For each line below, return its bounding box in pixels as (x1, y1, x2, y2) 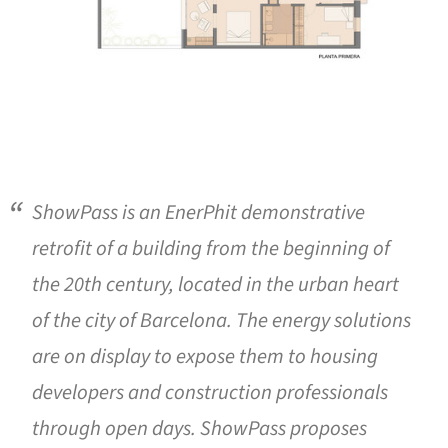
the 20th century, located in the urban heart (32, 269, 399, 299)
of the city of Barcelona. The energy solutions (32, 305, 411, 335)
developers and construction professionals (32, 377, 388, 407)
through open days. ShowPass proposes (32, 413, 367, 443)
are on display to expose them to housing (32, 341, 378, 371)
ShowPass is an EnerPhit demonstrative (32, 197, 365, 227)
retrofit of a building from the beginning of (32, 233, 390, 263)
